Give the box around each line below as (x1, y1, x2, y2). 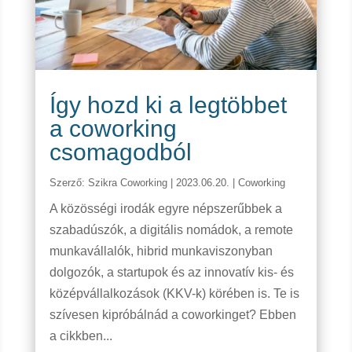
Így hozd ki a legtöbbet (49, 92, 287, 119)
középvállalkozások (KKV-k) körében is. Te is (49, 287, 299, 301)
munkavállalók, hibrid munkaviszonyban (49, 244, 273, 258)
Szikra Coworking (87, 177, 167, 189)
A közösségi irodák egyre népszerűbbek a (49, 202, 282, 216)
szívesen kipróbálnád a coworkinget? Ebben (49, 308, 296, 322)
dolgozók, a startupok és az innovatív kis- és (49, 266, 294, 280)
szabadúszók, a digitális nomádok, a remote (49, 223, 293, 237)
